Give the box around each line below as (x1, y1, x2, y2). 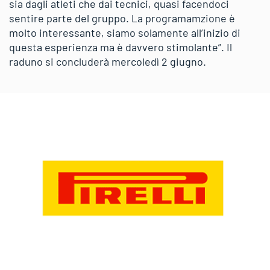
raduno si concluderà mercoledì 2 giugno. (9, 54, 206, 68)
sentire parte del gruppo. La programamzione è (9, 11, 235, 25)
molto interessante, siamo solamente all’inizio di (9, 25, 240, 39)
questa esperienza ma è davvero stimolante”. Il (9, 40, 232, 54)
